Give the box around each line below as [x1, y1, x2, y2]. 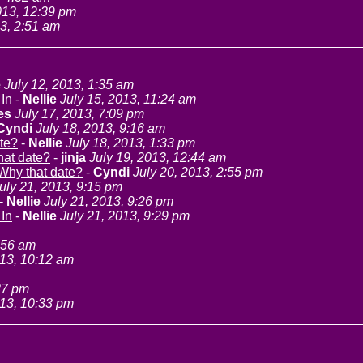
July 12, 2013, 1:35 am [4, 78, 134, 92]
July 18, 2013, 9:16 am [36, 122, 165, 135]
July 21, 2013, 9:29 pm [60, 209, 190, 223]
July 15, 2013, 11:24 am [60, 92, 196, 106]
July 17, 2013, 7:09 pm [15, 107, 144, 121]
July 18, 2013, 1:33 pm [66, 136, 195, 150]
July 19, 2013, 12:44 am [89, 151, 226, 164]
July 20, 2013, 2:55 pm [133, 165, 263, 179]
